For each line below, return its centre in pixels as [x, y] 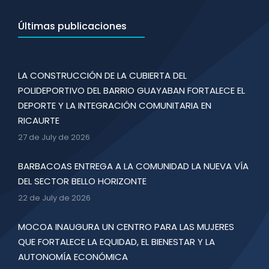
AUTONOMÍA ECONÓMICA [73, 256]
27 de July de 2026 [54, 137]
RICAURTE [39, 120]
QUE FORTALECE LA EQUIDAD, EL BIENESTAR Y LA [116, 241]
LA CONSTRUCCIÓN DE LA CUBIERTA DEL [102, 75]
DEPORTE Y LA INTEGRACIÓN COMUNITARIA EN [115, 105]
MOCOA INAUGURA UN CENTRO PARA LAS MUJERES [126, 226]
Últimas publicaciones [72, 26]
